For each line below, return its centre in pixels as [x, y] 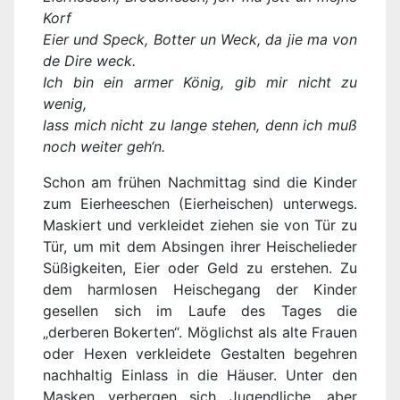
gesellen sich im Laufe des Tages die [200, 311]
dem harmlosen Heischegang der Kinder [200, 290]
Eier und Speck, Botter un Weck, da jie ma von [200, 40]
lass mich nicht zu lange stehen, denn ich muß [200, 125]
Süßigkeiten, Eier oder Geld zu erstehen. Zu [200, 268]
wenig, [65, 104]
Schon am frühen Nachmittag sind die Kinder [200, 183]
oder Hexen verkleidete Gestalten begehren [200, 354]
